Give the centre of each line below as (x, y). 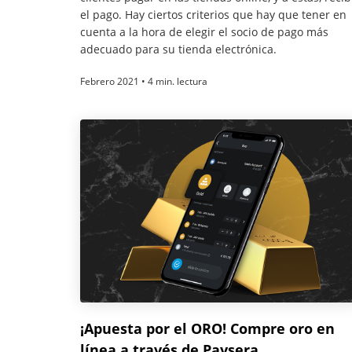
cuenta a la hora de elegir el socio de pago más (204, 31)
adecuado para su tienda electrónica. (178, 49)
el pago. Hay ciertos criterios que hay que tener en (213, 14)
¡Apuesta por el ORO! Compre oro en (207, 328)
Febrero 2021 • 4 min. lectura (144, 81)
